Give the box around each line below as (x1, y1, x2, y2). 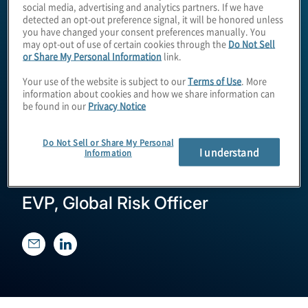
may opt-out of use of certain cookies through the (23, 36, 229, 50)
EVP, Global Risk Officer (22, 192, 208, 213)
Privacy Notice (88, 98, 146, 112)
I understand (199, 144, 259, 159)
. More (241, 74, 267, 87)
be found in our (23, 98, 89, 112)
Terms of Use (188, 74, 242, 87)
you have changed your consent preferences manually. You (23, 24, 267, 38)
